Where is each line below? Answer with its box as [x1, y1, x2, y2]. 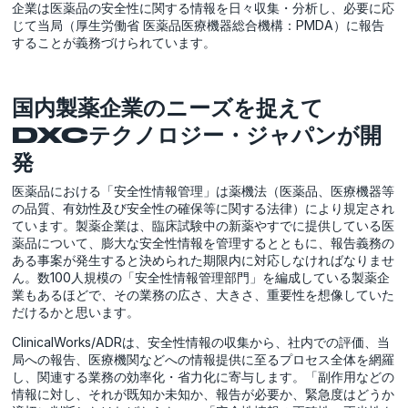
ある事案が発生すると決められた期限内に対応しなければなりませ [12, 251, 395, 268]
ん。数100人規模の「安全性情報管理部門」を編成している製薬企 [12, 269, 391, 285]
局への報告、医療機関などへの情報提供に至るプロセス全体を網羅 [12, 351, 395, 367]
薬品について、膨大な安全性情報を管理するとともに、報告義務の [12, 234, 395, 250]
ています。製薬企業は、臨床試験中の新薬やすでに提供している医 [12, 217, 395, 233]
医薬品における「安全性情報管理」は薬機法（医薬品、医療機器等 [12, 182, 395, 199]
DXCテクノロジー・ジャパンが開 [12, 121, 382, 148]
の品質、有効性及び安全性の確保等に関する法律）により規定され [12, 199, 395, 216]
